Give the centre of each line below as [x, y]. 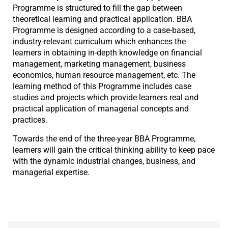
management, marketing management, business [99, 64]
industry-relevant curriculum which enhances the [99, 42]
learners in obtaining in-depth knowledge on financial [107, 53]
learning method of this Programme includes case [102, 87]
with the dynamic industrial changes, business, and [104, 161]
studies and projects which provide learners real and [106, 98]
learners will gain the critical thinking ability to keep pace [114, 150]
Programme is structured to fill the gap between [97, 8]
